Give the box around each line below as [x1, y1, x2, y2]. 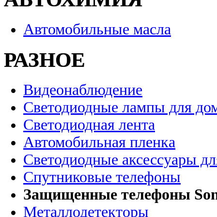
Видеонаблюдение [23, 81, 142, 98]
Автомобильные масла [23, 20, 171, 38]
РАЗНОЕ [4, 48, 85, 71]
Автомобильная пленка [23, 133, 175, 151]
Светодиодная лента [23, 116, 155, 133]
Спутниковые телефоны [23, 168, 181, 186]
